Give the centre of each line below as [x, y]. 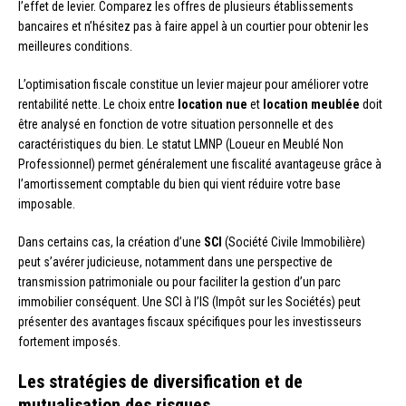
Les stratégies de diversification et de [160, 381]
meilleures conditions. [75, 46]
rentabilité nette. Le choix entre [98, 104]
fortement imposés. [69, 341]
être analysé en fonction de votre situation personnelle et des [176, 124]
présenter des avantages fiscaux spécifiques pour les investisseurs [190, 321]
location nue [213, 104]
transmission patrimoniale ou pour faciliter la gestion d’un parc [179, 281]
